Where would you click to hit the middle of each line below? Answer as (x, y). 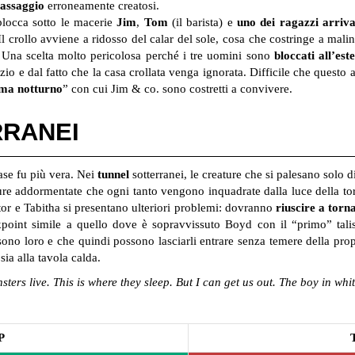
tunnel (113, 175)
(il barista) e (202, 23)
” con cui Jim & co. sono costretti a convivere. (177, 89)
